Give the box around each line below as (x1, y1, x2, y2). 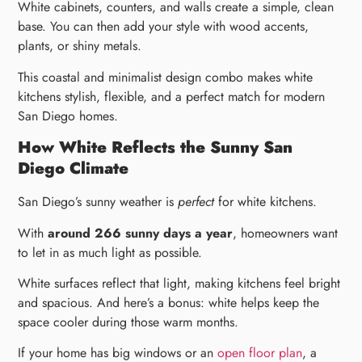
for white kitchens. (214, 192, 318, 212)
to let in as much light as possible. (18, 242, 203, 262)
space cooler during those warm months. (18, 313, 239, 331)
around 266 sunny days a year (48, 223, 234, 242)
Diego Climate (18, 157, 129, 181)
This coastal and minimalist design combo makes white (18, 67, 314, 86)
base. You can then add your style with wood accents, (18, 17, 309, 36)
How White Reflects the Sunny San (18, 136, 293, 160)
